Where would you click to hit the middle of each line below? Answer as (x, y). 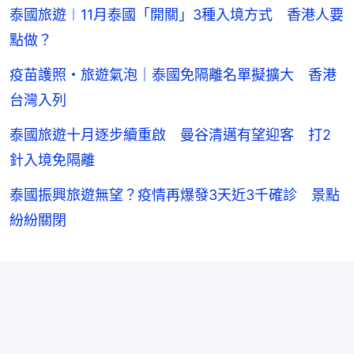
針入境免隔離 (52, 160)
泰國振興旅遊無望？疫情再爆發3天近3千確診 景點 (175, 195)
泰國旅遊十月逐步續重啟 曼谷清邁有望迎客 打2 (170, 135)
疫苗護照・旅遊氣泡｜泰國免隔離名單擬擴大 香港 (173, 75)
